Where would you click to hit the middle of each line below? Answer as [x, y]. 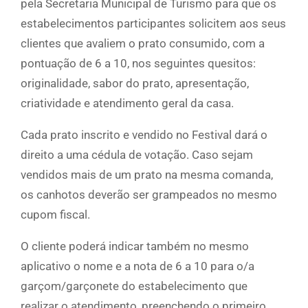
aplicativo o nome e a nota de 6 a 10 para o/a [137, 266]
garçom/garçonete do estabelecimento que [134, 286]
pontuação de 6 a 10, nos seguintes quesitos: [138, 64]
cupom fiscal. [55, 215]
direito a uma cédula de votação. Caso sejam [137, 155]
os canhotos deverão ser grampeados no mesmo [149, 195]
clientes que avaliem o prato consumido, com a [143, 44]
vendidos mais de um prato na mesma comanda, [147, 175]
